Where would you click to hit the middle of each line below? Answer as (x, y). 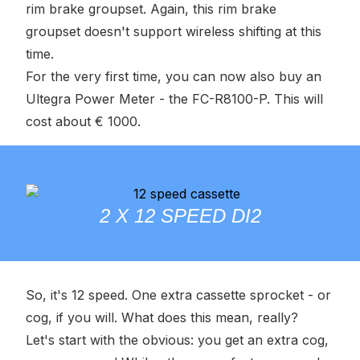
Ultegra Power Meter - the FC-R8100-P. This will (174, 99)
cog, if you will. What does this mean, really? (162, 317)
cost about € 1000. (83, 121)
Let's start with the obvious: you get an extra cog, (177, 340)
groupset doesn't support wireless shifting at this (174, 31)
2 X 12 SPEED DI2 (180, 216)
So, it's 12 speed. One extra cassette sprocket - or (178, 295)
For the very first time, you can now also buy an (174, 76)
